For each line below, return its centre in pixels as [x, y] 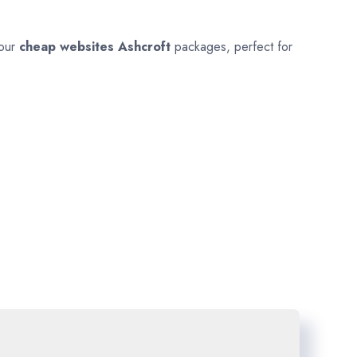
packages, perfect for [233, 47]
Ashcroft [146, 47]
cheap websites [69, 47]
